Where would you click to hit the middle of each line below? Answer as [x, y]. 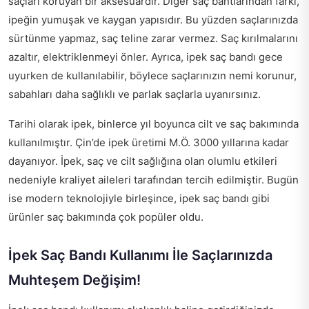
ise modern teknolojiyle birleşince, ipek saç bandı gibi [139, 198]
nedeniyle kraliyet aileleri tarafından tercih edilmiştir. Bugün [153, 179]
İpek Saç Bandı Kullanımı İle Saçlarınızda [140, 255]
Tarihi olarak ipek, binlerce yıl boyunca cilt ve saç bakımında [153, 123]
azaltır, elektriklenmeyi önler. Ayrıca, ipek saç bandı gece [146, 57]
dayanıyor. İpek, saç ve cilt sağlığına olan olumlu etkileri [143, 161]
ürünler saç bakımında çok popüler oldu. [106, 217]
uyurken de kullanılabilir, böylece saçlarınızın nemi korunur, [152, 75]
